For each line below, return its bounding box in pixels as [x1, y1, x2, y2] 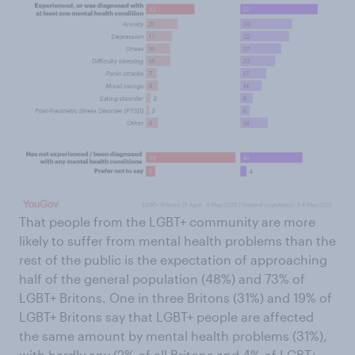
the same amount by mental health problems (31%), [19, 328, 327, 344]
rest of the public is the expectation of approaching [19, 252, 327, 268]
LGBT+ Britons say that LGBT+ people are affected [19, 309, 314, 325]
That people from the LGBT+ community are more [19, 214, 315, 230]
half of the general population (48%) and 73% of [19, 271, 305, 287]
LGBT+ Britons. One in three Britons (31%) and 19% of [19, 290, 332, 306]
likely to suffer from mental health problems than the [19, 233, 336, 249]
